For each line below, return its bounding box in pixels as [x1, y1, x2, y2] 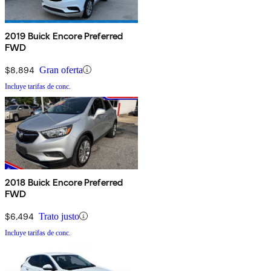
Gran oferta [39, 64, 83, 75]
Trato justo [39, 211, 79, 221]
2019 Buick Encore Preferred [5, 30, 123, 42]
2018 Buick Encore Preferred [5, 176, 123, 188]
